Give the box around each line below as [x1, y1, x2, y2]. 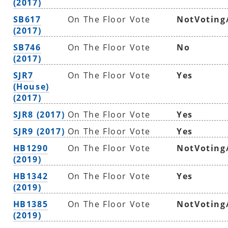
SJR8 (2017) [13, 108, 65, 120]
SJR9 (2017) [13, 125, 65, 137]
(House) [13, 80, 49, 92]
